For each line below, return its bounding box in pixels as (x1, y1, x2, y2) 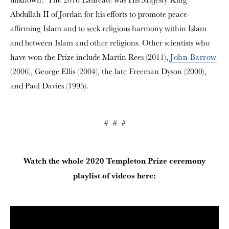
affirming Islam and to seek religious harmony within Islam (10, 23, 207, 34)
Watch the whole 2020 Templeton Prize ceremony (24, 155, 205, 166)
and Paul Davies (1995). (10, 80, 88, 91)
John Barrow (170, 52, 217, 62)
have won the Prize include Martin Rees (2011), (10, 52, 170, 62)
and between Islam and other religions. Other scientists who (10, 37, 210, 48)
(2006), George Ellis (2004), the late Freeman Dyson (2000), (10, 66, 207, 77)
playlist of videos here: (73, 170, 156, 181)
